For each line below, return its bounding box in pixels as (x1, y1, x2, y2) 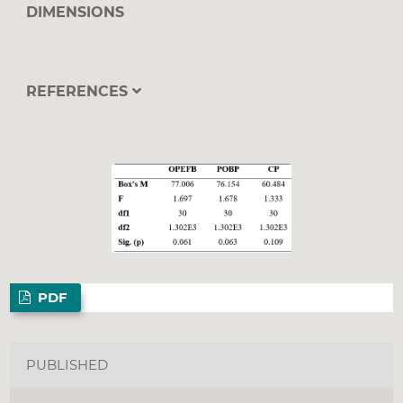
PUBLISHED (26, 357, 109, 374)
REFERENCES (25, 82, 132, 100)
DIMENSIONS (25, 4, 124, 22)
